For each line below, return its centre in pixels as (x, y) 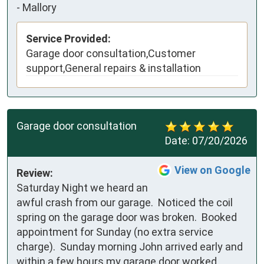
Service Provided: (68, 39)
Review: (35, 173)
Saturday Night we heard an (82, 188)
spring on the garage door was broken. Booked (127, 217)
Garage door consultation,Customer (111, 54)
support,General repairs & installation (113, 68)
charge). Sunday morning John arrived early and (130, 247)
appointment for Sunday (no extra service (115, 232)
